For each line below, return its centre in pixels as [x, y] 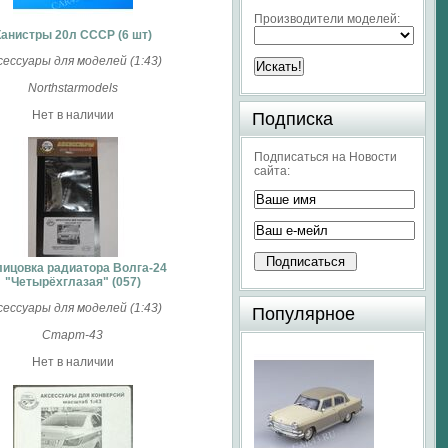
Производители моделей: [327, 19]
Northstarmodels [72, 88]
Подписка [292, 119]
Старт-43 [72, 335]
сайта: [272, 171]
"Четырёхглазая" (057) [72, 282]
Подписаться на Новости [325, 157]
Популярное [303, 314]
